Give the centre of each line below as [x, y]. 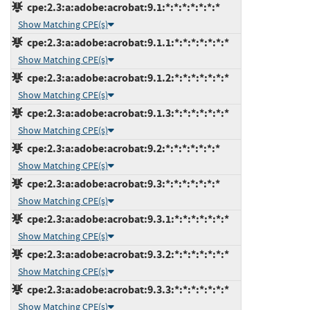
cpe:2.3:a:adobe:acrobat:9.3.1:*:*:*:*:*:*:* [126, 219]
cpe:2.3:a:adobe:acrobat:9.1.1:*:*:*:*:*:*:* [126, 42]
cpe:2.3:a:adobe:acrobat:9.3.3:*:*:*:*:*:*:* [126, 289]
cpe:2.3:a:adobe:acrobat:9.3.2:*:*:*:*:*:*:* [126, 254]
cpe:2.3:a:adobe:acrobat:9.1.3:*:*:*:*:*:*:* [126, 113]
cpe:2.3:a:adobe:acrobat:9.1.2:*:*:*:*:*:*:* [126, 77]
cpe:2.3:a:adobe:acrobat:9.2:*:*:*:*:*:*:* [121, 148]
